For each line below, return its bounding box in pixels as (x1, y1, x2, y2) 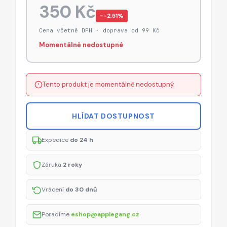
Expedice (42, 136, 70, 144)
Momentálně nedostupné (39, 40, 123, 49)
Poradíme (42, 210, 71, 219)
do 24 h (70, 136, 93, 144)
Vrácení (42, 185, 65, 194)
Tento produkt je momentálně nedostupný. (43, 80, 175, 89)
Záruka (42, 161, 63, 169)
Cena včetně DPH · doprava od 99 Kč (39, 26, 160, 34)
